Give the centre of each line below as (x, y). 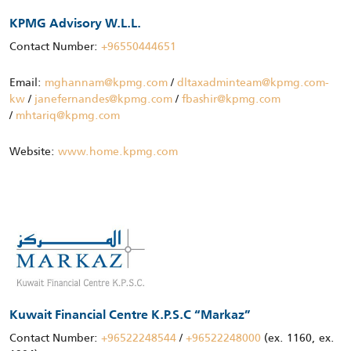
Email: (27, 83)
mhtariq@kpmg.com (68, 116)
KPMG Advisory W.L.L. (75, 25)
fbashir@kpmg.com (231, 99)
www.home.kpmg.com (118, 152)
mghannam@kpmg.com (106, 83)
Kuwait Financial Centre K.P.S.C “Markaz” (130, 316)
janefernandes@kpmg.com (103, 99)
